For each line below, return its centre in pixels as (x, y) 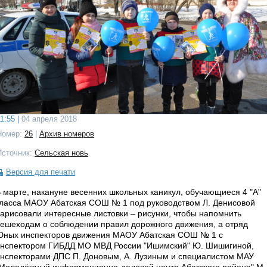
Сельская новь (61, 153)
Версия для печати (41, 172)
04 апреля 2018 (48, 119)
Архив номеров (67, 133)
